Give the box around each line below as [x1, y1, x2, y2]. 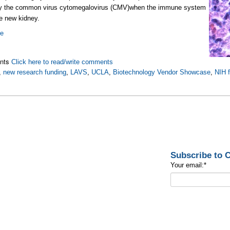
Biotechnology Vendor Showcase [113, 68, 211, 76]
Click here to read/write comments [11, 58, 113, 66]
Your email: [170, 161, 204, 169]
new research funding [3, 68, 67, 76]
